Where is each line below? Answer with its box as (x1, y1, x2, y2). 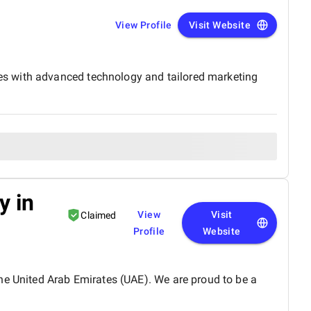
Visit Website (188, 19, 251, 31)
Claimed (81, 209, 117, 221)
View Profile (115, 19, 172, 31)
